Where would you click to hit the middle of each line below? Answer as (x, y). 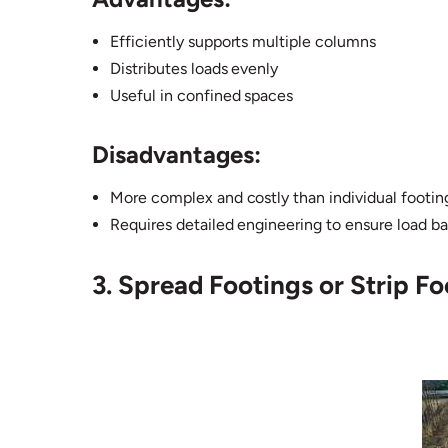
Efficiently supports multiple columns (243, 42)
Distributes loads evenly (194, 69)
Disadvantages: (176, 155)
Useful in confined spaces (202, 96)
